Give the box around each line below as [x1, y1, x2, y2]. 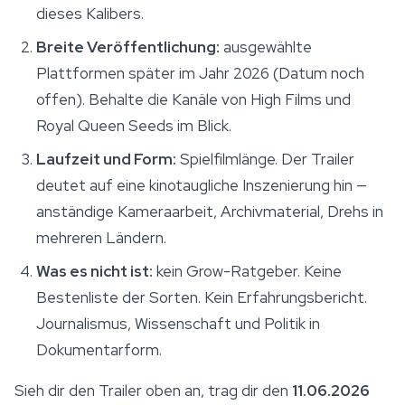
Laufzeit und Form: [36, 149, 176, 170]
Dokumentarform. [36, 340, 162, 361]
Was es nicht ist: [36, 261, 153, 282]
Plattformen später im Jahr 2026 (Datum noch [36, 63, 364, 84]
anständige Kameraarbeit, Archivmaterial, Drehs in [36, 202, 383, 222]
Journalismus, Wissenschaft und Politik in [36, 314, 320, 334]
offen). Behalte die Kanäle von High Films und [36, 89, 351, 110]
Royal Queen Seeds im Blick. [36, 116, 231, 137]
